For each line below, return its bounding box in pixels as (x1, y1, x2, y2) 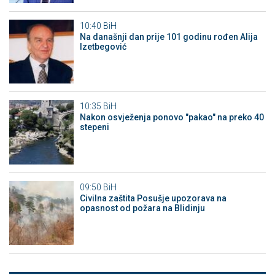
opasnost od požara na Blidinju (79, 203, 205, 213)
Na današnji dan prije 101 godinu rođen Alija (79, 31, 258, 42)
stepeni (79, 122, 109, 133)
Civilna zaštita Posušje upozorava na (79, 193, 227, 203)
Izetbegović (79, 41, 126, 52)
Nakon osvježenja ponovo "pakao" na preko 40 (79, 112, 264, 123)
